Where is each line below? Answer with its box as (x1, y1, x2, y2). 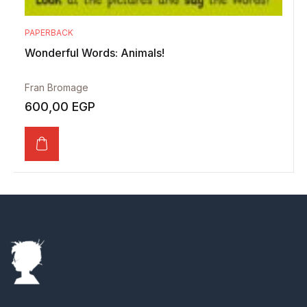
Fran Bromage (24, 81, 88, 93)
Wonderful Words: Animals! (24, 45, 164, 60)
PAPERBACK (24, 27, 73, 38)
